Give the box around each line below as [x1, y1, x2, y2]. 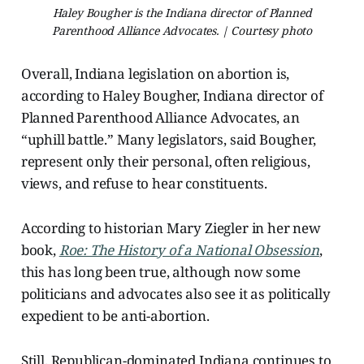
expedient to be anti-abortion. [20, 305, 210, 325]
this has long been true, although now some [20, 262, 301, 281]
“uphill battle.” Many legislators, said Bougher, [20, 129, 316, 149]
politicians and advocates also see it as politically [20, 284, 331, 303]
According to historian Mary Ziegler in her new [20, 218, 321, 237]
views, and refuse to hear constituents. [20, 173, 268, 193]
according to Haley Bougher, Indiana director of [20, 85, 323, 105]
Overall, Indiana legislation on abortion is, [20, 63, 290, 83]
